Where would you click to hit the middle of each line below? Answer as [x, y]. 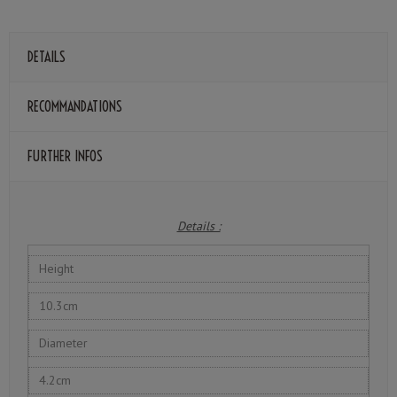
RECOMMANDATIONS [75, 106]
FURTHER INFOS [65, 156]
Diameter [64, 343]
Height [57, 269]
